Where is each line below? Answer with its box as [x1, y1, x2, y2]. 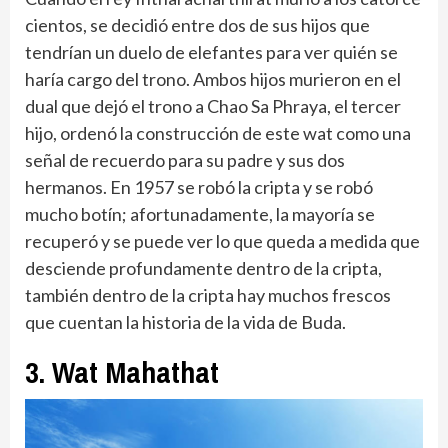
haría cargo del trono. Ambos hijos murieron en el [25, 67, 401, 90]
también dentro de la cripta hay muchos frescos [25, 283, 391, 306]
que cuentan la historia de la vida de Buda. [25, 310, 346, 333]
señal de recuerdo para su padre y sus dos [25, 148, 345, 171]
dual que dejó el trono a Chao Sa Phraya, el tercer [25, 94, 401, 117]
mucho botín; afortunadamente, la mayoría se [25, 202, 375, 225]
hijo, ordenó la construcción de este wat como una [25, 121, 411, 144]
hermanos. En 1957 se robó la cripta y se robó [25, 175, 373, 198]
